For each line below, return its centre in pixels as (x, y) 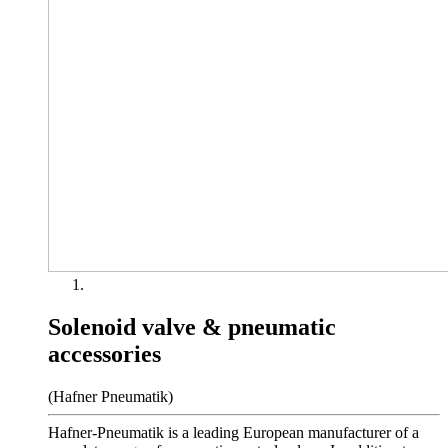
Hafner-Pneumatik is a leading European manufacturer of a (233, 432)
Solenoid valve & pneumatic (192, 326)
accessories (104, 353)
